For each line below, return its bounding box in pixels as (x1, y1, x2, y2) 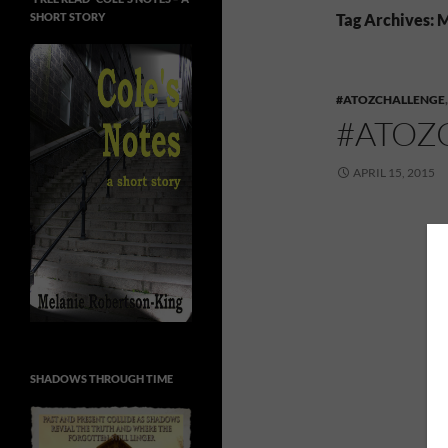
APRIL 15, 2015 (353, 165, 435, 180)
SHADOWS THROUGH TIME (30, 372, 173, 385)
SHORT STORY (30, 10, 105, 23)
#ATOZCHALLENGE (336, 92, 445, 107)
